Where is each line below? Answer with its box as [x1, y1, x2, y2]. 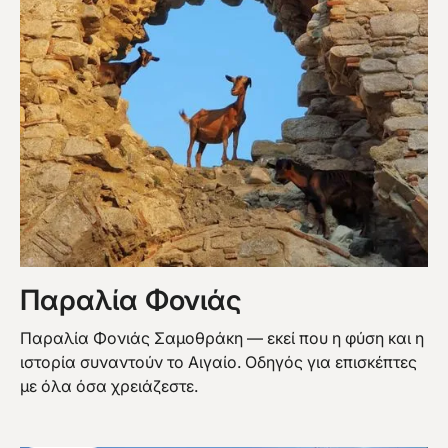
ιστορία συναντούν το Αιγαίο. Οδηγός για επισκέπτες [20, 352, 417, 373]
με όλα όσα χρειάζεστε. [20, 376, 198, 397]
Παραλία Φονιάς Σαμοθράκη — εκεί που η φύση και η [20, 328, 424, 349]
